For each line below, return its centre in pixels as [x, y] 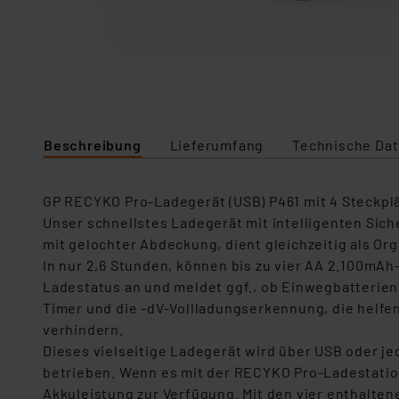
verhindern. [83, 329]
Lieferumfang [217, 145]
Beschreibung [93, 145]
